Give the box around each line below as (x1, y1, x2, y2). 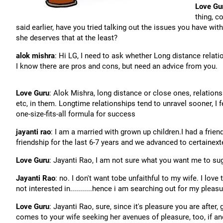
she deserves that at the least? (16, 33, 117, 42)
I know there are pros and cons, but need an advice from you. (16, 62, 218, 71)
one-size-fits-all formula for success (16, 110, 135, 118)
